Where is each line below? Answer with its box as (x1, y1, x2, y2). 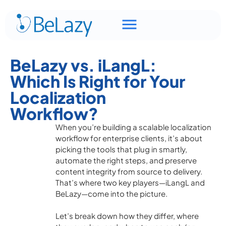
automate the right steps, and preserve (55, 155, 197, 165)
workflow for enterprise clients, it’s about (55, 133, 202, 143)
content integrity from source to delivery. (55, 166, 202, 176)
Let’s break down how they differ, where (55, 211, 199, 220)
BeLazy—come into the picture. (55, 189, 167, 198)
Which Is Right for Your (10, 71, 185, 91)
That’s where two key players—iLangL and (55, 178, 205, 187)
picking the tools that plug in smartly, (55, 144, 187, 154)
